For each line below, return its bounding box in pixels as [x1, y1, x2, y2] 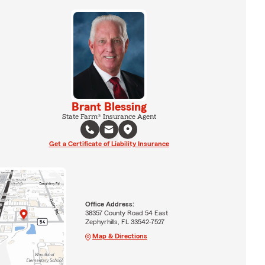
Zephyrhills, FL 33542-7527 [85, 218, 164, 225]
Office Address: [85, 200, 134, 208]
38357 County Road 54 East [85, 209, 168, 216]
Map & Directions [92, 232, 147, 240]
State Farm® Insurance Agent [62, 112, 156, 120]
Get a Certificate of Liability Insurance [49, 140, 169, 147]
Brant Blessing [71, 101, 147, 113]
